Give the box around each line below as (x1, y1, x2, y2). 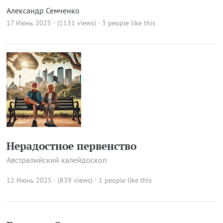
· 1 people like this (94, 176, 152, 185)
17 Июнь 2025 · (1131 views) (6, 18, 96, 27)
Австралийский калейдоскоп (6, 155, 107, 165)
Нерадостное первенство (6, 139, 136, 153)
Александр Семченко (6, 5, 80, 15)
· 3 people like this (98, 18, 155, 27)
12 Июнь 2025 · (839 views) (6, 176, 93, 185)
